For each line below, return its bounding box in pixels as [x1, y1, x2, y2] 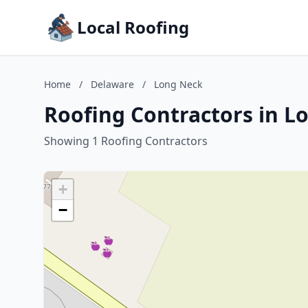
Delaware [91, 78, 134, 91]
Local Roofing [77, 16, 189, 38]
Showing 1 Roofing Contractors [44, 133, 208, 148]
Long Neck [154, 78, 202, 91]
